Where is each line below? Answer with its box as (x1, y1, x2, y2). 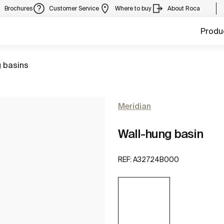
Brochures (4, 5, 33, 11)
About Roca (167, 5, 200, 11)
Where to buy (115, 5, 151, 11)
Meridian (118, 101, 151, 110)
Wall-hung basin (118, 127, 203, 140)
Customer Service (49, 5, 99, 11)
